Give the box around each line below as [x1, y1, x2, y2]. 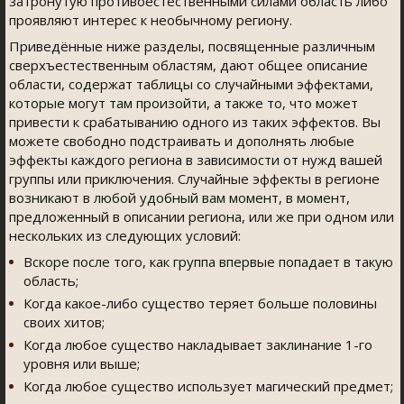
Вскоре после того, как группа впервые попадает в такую [23, 252, 393, 271]
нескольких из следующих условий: [9, 226, 241, 244]
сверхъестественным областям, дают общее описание [9, 56, 368, 74]
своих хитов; [23, 313, 105, 331]
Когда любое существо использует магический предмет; [23, 377, 393, 395]
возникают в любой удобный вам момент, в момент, [9, 188, 350, 207]
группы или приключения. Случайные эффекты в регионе [9, 170, 380, 188]
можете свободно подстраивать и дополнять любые [9, 132, 354, 150]
